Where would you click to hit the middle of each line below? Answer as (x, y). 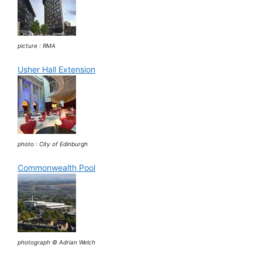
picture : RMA (37, 45)
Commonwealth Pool (56, 167)
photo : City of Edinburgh (53, 144)
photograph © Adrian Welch (56, 242)
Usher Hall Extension (56, 69)
